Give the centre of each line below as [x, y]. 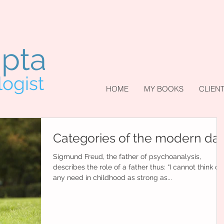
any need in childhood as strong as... [112, 177]
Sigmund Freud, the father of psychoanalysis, [127, 156]
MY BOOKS [163, 89]
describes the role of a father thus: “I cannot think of [137, 167]
